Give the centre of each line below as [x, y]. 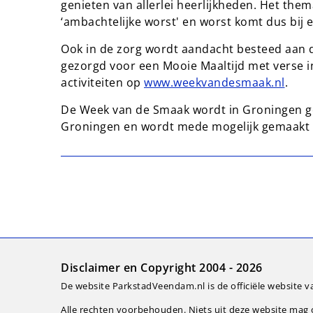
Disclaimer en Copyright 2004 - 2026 [162, 267]
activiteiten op [102, 82]
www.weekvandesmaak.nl [214, 82]
